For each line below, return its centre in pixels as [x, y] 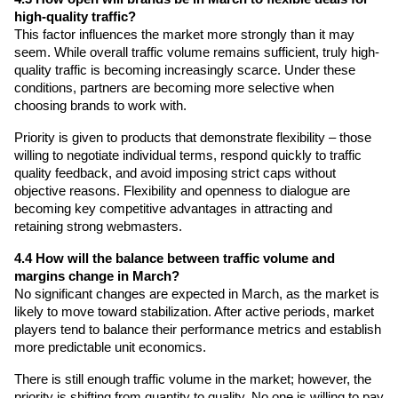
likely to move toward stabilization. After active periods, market [194, 312]
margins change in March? [97, 277]
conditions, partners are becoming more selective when [174, 88]
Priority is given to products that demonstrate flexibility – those [193, 138]
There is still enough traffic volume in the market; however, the [193, 380]
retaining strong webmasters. [98, 227]
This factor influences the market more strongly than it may [184, 35]
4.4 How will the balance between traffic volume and [175, 259]
